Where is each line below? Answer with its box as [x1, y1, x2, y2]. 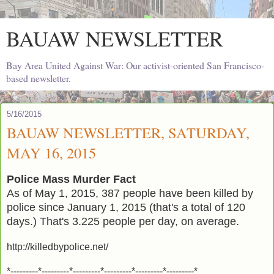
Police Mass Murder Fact [7, 172, 136, 185]
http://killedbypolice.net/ [7, 241, 108, 252]
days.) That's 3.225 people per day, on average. [7, 215, 239, 228]
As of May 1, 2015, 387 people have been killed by [7, 187, 253, 199]
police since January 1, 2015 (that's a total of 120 [7, 201, 245, 213]
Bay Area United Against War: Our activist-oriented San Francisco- [6, 59, 264, 72]
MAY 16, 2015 [7, 143, 96, 163]
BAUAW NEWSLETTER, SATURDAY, [7, 122, 250, 143]
